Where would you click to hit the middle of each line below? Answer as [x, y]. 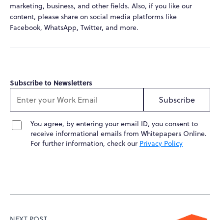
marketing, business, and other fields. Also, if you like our [101, 6]
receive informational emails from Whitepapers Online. [119, 134]
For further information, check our [85, 144]
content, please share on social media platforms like [93, 17]
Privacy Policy [161, 144]
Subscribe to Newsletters [51, 83]
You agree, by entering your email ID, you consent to [114, 124]
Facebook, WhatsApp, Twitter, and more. [75, 28]
